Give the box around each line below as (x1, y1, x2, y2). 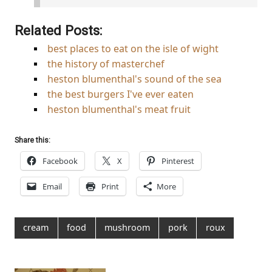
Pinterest (161, 155, 194, 166)
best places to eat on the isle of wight (47, 41, 219, 55)
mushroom (104, 222, 150, 234)
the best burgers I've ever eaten (47, 87, 194, 101)
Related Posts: (15, 22, 102, 38)
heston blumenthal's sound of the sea (47, 72, 222, 86)
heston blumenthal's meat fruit (47, 102, 191, 116)
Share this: (15, 135, 50, 144)
